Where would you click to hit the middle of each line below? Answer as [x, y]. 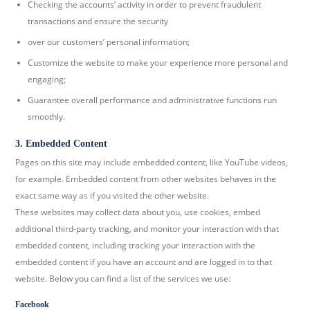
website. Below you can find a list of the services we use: [123, 278]
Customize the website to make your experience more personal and [158, 62]
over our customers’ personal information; [109, 42]
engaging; [47, 79]
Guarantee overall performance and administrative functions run [153, 100]
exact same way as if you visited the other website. [112, 195]
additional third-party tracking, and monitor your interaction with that [147, 228]
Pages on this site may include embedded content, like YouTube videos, [152, 162]
